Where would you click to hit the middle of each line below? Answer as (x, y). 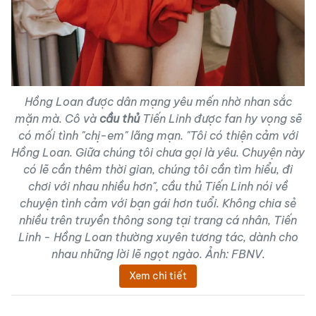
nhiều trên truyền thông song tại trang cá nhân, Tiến (158, 220)
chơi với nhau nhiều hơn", (95, 187)
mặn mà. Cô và (57, 119)
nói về (272, 187)
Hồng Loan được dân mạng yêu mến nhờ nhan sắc (158, 102)
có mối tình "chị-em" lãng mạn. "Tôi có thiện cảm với (158, 136)
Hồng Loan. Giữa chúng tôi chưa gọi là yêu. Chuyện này (158, 153)
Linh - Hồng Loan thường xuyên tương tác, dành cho (158, 237)
